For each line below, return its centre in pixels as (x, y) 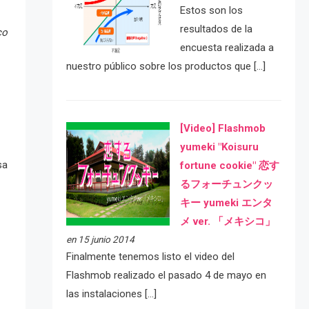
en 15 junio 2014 (100, 239)
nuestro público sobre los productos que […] (166, 67)
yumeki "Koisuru (219, 147)
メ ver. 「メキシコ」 (227, 221)
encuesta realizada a (227, 48)
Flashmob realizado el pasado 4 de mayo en (166, 275)
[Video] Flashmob (222, 128)
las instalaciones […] (111, 293)
